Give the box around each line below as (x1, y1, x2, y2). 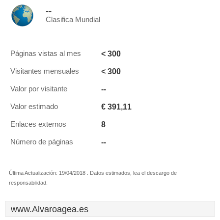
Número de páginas (10, 138, 73, 146)
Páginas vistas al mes (10, 50, 81, 57)
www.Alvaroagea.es (11, 204, 88, 214)
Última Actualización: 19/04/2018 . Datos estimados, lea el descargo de (9, 170, 177, 176)
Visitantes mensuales (10, 67, 79, 75)
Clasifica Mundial (46, 16, 100, 24)
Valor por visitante (10, 85, 67, 93)
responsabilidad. (9, 180, 48, 186)
